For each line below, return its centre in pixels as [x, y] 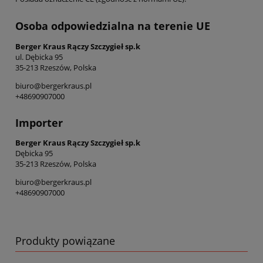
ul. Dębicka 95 [39, 57]
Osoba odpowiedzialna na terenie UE [113, 26]
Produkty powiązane [65, 241]
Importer [39, 122]
